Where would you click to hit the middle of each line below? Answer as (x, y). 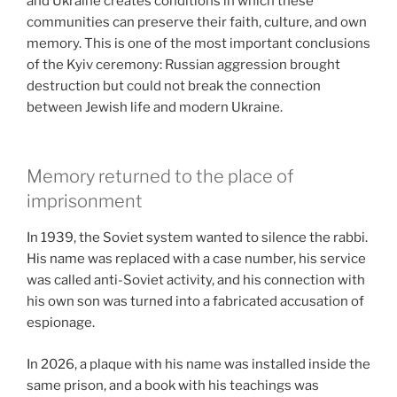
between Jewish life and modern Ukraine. (155, 107)
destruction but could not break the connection (174, 86)
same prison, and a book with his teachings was (173, 385)
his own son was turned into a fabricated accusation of (195, 302)
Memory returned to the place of (160, 177)
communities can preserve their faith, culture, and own (197, 22)
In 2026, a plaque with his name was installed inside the (198, 364)
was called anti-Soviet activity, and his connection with (196, 280)
